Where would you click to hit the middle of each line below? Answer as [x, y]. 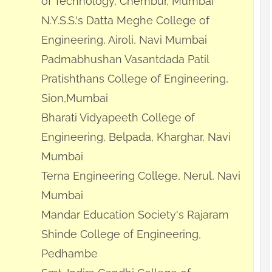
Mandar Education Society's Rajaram [135, 215]
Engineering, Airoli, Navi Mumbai [124, 40]
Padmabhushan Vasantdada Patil [125, 59]
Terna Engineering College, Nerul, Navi [141, 176]
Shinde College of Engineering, [121, 234]
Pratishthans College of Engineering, [135, 79]
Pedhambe [70, 254]
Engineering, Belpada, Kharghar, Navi [136, 137]
